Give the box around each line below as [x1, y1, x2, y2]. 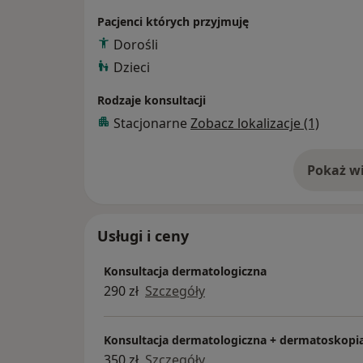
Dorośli [113, 36, 158, 54]
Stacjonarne [113, 114, 190, 133]
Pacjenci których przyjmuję [97, 14, 249, 30]
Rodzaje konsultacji [97, 92, 206, 109]
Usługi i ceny [97, 226, 189, 246]
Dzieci [113, 58, 150, 77]
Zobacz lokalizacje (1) [190, 114, 319, 133]
